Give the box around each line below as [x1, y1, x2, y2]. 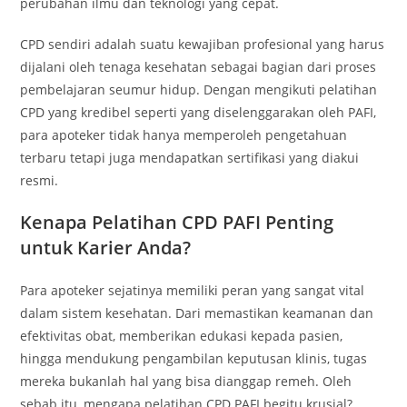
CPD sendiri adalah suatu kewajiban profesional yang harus [20, 35, 385, 53]
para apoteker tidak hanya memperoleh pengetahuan [20, 126, 348, 144]
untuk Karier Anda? [20, 235, 192, 260]
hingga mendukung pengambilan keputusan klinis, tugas [20, 350, 368, 367]
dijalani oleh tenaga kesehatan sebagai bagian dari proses [20, 58, 377, 75]
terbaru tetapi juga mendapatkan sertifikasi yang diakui [20, 149, 360, 166]
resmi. [20, 172, 59, 189]
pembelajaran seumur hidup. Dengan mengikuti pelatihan [20, 81, 378, 98]
